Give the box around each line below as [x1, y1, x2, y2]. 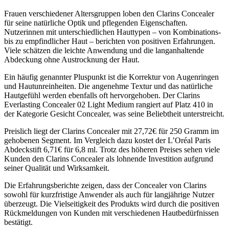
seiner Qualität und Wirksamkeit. [4, 163, 109, 172]
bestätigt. [4, 217, 33, 226]
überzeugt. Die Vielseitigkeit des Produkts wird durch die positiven [4, 199, 219, 208]
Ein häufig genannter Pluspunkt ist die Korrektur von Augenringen [4, 72, 219, 81]
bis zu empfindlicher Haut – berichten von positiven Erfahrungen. [4, 36, 215, 45]
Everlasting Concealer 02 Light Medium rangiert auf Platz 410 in [4, 100, 213, 109]
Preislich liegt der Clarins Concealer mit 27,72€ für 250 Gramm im [4, 126, 219, 135]
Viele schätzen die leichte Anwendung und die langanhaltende [4, 45, 204, 55]
